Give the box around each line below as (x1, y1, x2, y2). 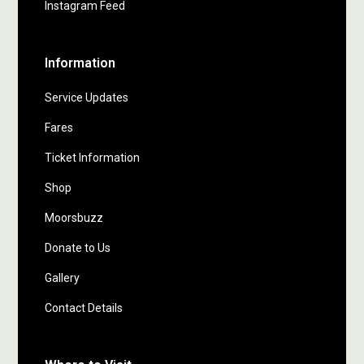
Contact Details (45, 301, 123, 314)
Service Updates (45, 91, 129, 104)
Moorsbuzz (45, 211, 104, 224)
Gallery (45, 271, 80, 284)
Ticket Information (45, 151, 141, 164)
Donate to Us (45, 241, 111, 254)
